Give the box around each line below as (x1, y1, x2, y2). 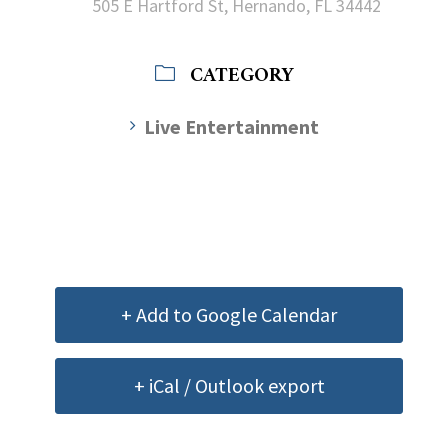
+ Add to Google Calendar (121, 301, 337, 327)
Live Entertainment (143, 113, 319, 139)
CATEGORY (189, 58, 294, 94)
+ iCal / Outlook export (133, 372, 325, 398)
